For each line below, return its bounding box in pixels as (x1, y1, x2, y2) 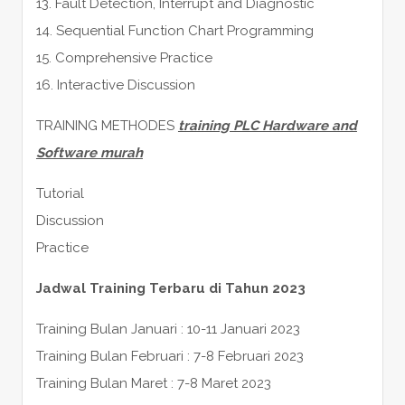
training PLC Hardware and (177, 117, 357, 134)
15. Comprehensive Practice (35, 49, 212, 66)
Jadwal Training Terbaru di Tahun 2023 (35, 279, 306, 297)
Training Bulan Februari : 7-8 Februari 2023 (35, 347, 304, 364)
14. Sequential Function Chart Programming (35, 22, 314, 39)
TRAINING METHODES (35, 117, 178, 134)
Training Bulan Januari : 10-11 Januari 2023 (35, 320, 300, 337)
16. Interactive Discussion (35, 76, 195, 93)
